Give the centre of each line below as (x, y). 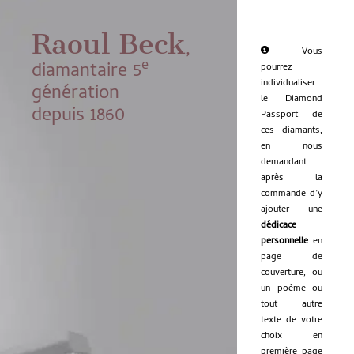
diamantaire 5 (87, 72)
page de (292, 257)
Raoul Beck (109, 44)
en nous (292, 147)
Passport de (292, 115)
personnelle (284, 241)
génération (75, 94)
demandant (284, 162)
